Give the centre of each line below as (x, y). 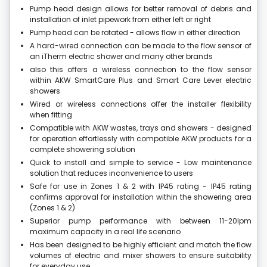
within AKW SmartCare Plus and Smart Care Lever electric (141, 80)
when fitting (51, 115)
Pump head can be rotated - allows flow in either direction (135, 33)
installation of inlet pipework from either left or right (120, 20)
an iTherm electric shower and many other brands (121, 57)
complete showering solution (83, 150)
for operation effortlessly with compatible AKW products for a (141, 139)
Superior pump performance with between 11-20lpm (141, 221)
